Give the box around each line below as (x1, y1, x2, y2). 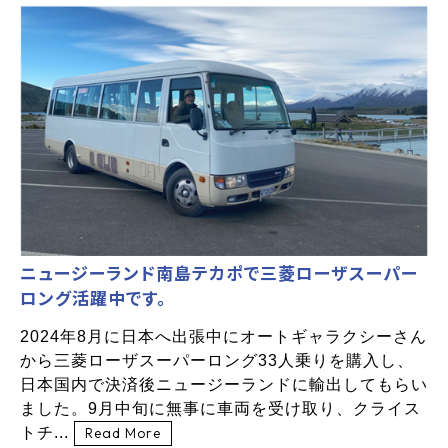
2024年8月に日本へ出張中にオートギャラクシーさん (20, 328, 427, 346)
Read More (85, 424, 161, 443)
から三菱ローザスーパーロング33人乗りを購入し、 (20, 352, 414, 370)
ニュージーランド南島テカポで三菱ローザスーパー (20, 260, 418, 286)
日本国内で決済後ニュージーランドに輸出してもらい (20, 376, 428, 394)
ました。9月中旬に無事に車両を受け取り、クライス (20, 400, 421, 418)
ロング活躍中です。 (20, 285, 167, 311)
